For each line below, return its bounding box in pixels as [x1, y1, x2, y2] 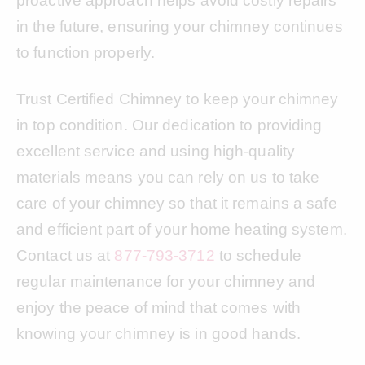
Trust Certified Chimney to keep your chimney [16, 90, 339, 108]
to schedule [214, 246, 301, 264]
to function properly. [16, 43, 156, 61]
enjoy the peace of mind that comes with [16, 298, 301, 316]
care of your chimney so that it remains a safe [16, 194, 337, 212]
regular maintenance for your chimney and [16, 272, 316, 290]
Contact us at [16, 246, 115, 264]
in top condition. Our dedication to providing [16, 116, 323, 134]
